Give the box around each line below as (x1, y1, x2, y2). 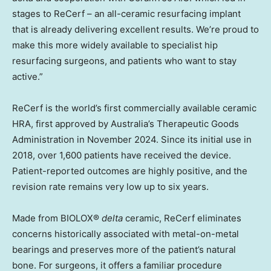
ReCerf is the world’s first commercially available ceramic (12, 102, 256, 114)
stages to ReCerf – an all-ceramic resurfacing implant (12, 8, 241, 20)
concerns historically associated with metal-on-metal (12, 228, 239, 240)
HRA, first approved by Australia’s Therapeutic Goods (12, 118, 239, 130)
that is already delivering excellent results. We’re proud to (12, 24, 259, 36)
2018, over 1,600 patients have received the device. (12, 149, 231, 162)
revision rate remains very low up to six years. (12, 181, 209, 193)
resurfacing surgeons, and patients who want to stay (12, 55, 237, 67)
